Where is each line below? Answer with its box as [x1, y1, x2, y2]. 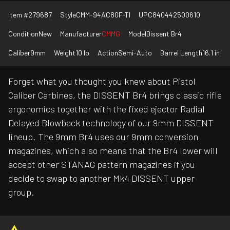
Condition [8, 29, 39, 39]
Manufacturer [60, 29, 102, 39]
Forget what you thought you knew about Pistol [8, 75, 196, 87]
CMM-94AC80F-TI [76, 10, 130, 20]
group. [8, 186, 34, 198]
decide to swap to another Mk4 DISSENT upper [8, 172, 195, 184]
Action [98, 48, 118, 57]
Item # [8, 10, 28, 20]
